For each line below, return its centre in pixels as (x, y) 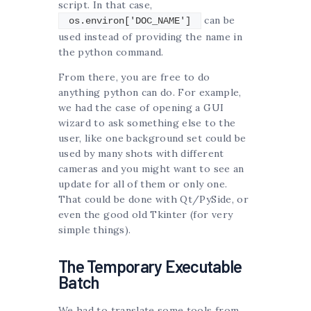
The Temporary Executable (150, 267)
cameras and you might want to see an (151, 169)
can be (218, 20)
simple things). (95, 230)
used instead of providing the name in (150, 37)
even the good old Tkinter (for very (146, 215)
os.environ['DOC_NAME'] (130, 21)
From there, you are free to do (134, 77)
